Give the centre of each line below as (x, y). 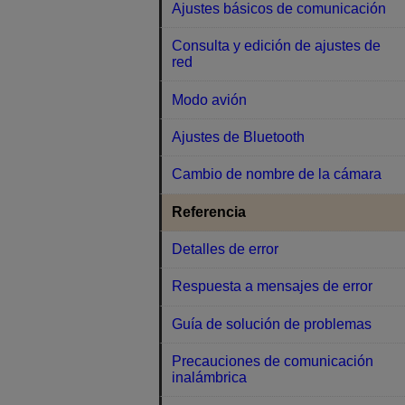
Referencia (209, 212)
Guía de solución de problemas (272, 324)
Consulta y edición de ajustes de (277, 46)
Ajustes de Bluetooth (239, 137)
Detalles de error (226, 250)
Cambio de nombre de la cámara (277, 174)
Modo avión (210, 99)
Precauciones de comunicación (273, 362)
